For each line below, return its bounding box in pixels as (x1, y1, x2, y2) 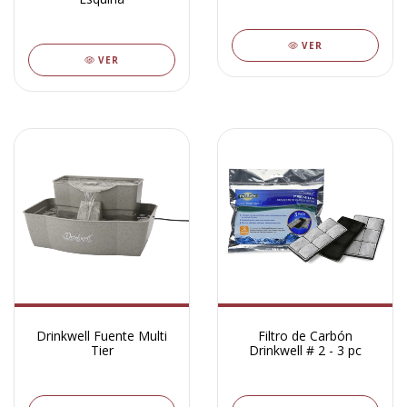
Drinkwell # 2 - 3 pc (249, 342, 362, 359)
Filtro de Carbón (258, 327, 352, 344)
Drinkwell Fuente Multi (36, 327, 167, 344)
